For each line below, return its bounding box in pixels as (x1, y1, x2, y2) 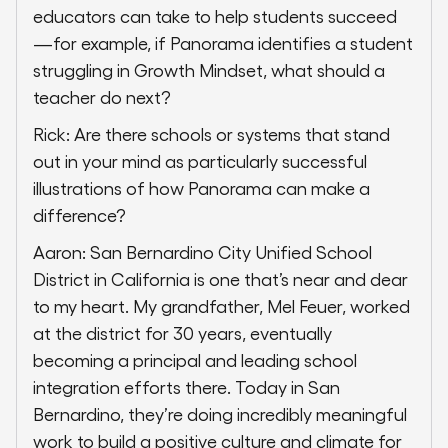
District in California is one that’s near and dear (33, 268, 408, 290)
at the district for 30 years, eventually (33, 322, 332, 344)
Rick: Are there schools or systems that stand (33, 123, 390, 145)
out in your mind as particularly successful (33, 150, 367, 172)
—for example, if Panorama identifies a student (33, 32, 413, 54)
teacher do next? (33, 86, 171, 108)
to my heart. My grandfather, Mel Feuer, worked (33, 295, 410, 317)
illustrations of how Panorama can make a (33, 177, 370, 199)
